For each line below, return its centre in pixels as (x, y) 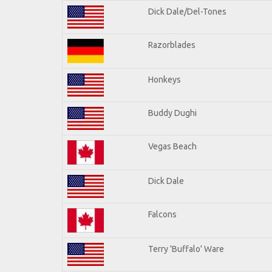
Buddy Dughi (172, 113)
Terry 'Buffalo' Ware (186, 249)
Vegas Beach (172, 146)
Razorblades (172, 45)
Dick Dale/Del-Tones (187, 11)
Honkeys (165, 79)
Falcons (162, 214)
